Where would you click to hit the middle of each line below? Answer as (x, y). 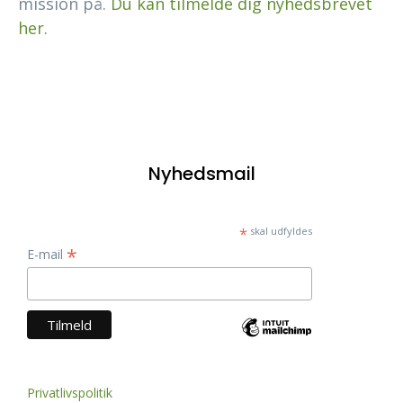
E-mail (47, 255)
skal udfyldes (279, 231)
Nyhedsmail (201, 174)
